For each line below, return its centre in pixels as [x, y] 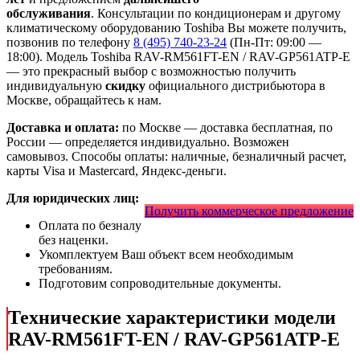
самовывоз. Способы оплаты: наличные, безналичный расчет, [176, 157]
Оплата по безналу [90, 226]
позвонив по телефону [70, 43]
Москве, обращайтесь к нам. [84, 100]
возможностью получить [228, 72]
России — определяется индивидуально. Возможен [148, 142]
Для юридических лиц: [73, 198]
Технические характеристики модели [172, 318]
